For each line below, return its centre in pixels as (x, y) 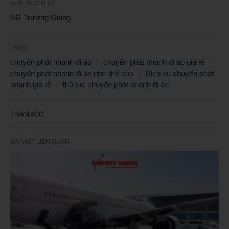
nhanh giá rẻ (31, 84)
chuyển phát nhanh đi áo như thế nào (72, 73)
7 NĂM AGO (27, 114)
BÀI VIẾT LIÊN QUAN (40, 141)
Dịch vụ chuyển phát (179, 73)
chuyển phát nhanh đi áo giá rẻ (154, 62)
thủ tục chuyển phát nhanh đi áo (116, 84)
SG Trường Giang (40, 17)
